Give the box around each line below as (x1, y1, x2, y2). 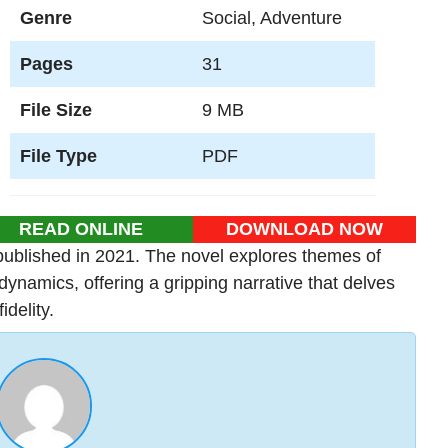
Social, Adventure (201, 8, 342, 28)
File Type (19, 146, 97, 166)
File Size (19, 100, 92, 120)
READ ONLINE (19, 219, 144, 239)
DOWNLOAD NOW (226, 219, 384, 239)
